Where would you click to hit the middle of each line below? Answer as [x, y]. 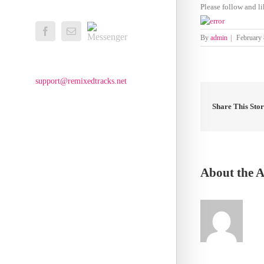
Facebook [68, 31]
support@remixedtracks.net [81, 81]
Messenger [107, 26]
